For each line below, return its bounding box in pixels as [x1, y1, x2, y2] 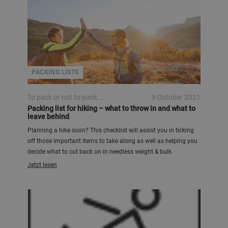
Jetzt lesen [27, 161, 57, 168]
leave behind [27, 112, 69, 121]
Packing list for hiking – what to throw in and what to [27, 104, 195, 112]
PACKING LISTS [32, 69, 79, 76]
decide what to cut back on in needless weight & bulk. [27, 148, 173, 155]
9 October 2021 [152, 93, 201, 101]
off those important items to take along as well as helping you [27, 137, 197, 145]
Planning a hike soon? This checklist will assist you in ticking [27, 127, 194, 134]
